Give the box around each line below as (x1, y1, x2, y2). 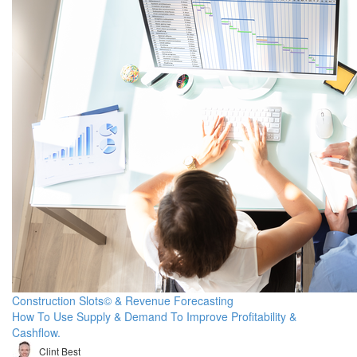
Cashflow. (12, 324, 61, 340)
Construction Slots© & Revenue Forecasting (12, 292, 233, 308)
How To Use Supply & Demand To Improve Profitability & (12, 308, 296, 324)
